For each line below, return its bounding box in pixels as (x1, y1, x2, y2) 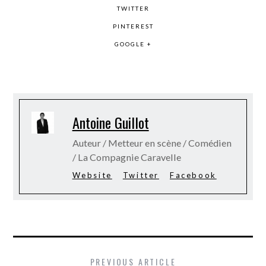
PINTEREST (112, 22, 154, 30)
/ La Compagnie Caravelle (72, 151, 181, 163)
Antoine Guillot (72, 111, 149, 133)
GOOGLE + (114, 40, 152, 47)
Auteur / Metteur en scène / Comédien (72, 137, 232, 148)
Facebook (169, 170, 217, 180)
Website (72, 170, 112, 180)
